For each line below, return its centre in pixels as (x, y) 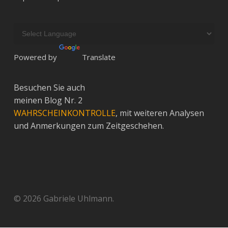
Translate (98, 57)
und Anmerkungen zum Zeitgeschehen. (89, 126)
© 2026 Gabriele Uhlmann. (64, 198)
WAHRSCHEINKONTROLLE (64, 113)
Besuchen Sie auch (49, 88)
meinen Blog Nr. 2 (48, 100)
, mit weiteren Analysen (160, 113)
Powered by (36, 57)
